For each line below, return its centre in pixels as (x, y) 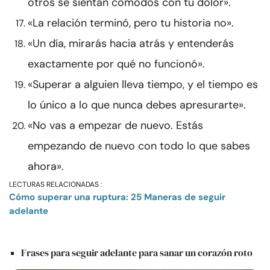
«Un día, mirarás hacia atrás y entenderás (131, 44)
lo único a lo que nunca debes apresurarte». (137, 105)
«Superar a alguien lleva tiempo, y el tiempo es (143, 85)
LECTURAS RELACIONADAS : (55, 185)
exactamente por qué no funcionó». (116, 64)
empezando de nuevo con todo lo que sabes (139, 146)
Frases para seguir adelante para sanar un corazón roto (137, 253)
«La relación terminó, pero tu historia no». (131, 23)
